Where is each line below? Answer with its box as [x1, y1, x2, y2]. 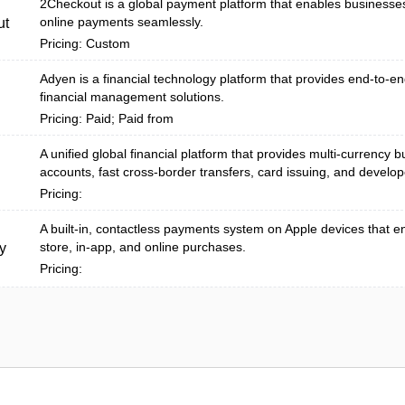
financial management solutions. [40, 89, 224, 104]
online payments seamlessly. [40, 14, 203, 29]
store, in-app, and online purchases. [40, 240, 246, 254]
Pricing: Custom [40, 36, 130, 51]
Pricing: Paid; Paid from [40, 111, 174, 126]
